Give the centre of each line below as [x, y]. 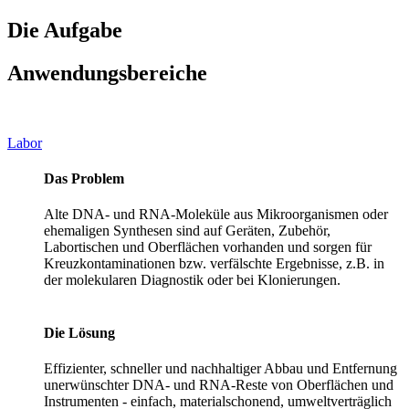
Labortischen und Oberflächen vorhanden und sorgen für [208, 247]
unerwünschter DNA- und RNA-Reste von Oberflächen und [219, 384]
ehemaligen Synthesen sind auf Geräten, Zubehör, [187, 231]
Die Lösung [79, 332]
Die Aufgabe [65, 30]
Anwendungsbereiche [107, 73]
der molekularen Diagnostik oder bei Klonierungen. [192, 280]
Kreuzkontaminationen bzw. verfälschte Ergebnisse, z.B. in [214, 264]
